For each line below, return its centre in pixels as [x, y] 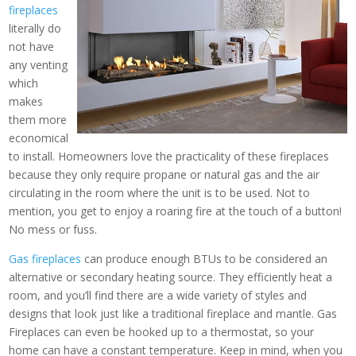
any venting [39, 65]
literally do [35, 29]
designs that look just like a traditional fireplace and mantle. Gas [173, 314]
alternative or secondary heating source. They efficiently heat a [171, 277]
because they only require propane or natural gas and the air [164, 175]
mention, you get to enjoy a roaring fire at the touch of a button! [176, 211]
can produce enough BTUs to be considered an [205, 259]
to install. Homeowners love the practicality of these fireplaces [169, 157]
